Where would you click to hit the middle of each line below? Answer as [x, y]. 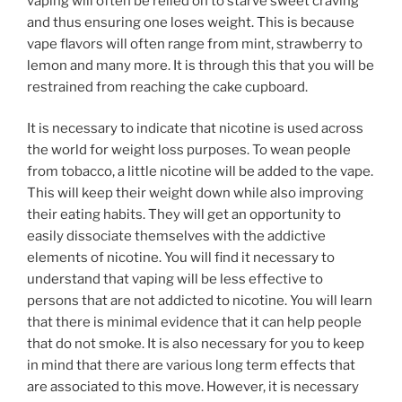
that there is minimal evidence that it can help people [194, 323]
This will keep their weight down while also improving [195, 193]
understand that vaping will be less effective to [175, 280]
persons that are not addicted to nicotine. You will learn [200, 301]
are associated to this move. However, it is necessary [193, 387]
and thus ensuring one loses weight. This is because [191, 22]
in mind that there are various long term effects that [191, 366]
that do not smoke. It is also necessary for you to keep [196, 344]
